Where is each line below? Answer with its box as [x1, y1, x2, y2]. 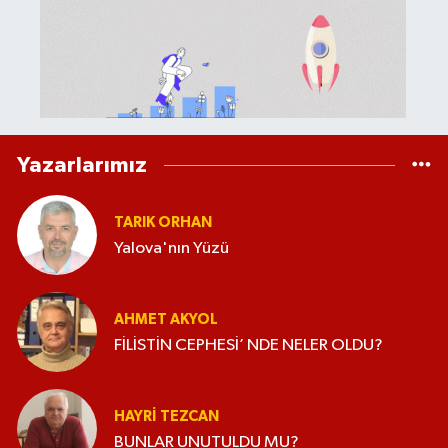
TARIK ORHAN [114, 214, 212, 230]
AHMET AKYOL [114, 311, 218, 327]
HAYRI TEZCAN [114, 408, 219, 424]
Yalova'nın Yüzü [114, 240, 229, 258]
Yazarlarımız [17, 154, 147, 177]
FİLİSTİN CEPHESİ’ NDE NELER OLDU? [114, 337, 383, 355]
